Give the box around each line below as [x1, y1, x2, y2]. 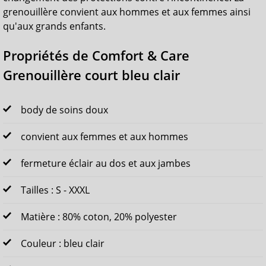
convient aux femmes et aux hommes [21, 130, 188, 144]
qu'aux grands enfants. [3, 19, 106, 33]
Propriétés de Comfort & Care [3, 46, 189, 64]
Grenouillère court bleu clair [3, 66, 180, 84]
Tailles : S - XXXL [21, 183, 90, 197]
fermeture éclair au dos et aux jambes [21, 157, 191, 170]
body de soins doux [21, 103, 108, 117]
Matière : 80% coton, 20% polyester [21, 210, 177, 224]
